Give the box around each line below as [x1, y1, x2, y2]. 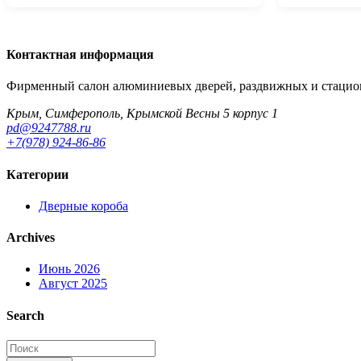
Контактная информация [6, 48, 154, 62]
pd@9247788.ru [6, 121, 91, 135]
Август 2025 [39, 276, 107, 291]
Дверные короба [39, 198, 128, 213]
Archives [6, 230, 55, 245]
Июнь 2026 [39, 262, 100, 276]
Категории [6, 167, 68, 181]
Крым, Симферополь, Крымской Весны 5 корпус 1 [6, 106, 278, 121]
